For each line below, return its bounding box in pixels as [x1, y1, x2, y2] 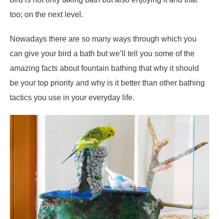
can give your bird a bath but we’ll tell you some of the [10, 49, 195, 58]
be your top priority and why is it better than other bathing [10, 78, 205, 87]
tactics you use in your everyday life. [10, 93, 134, 102]
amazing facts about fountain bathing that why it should [10, 64, 199, 72]
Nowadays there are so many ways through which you [10, 34, 197, 43]
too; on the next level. [10, 10, 83, 19]
